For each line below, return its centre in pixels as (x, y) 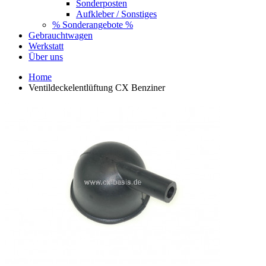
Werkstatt (46, 46)
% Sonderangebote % (93, 24)
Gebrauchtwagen (61, 35)
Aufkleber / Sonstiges (116, 14)
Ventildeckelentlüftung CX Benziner (97, 87)
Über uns (46, 56)
